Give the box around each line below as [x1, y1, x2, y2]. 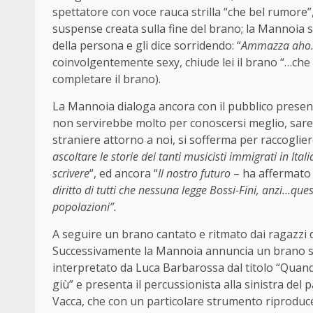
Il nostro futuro [158, 165, 231, 181]
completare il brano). [52, 71, 161, 87]
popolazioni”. [52, 198, 117, 214]
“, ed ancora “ [89, 165, 158, 181]
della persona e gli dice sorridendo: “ [52, 37, 241, 53]
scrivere [52, 165, 89, 181]
